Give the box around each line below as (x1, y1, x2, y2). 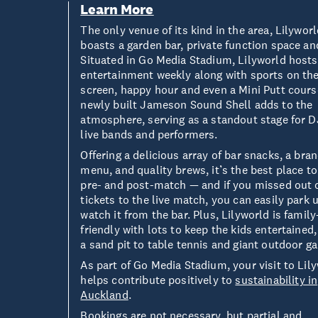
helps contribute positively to (80, 273, 236, 287)
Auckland (80, 287, 128, 302)
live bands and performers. (80, 127, 218, 141)
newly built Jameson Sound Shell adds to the (80, 97, 313, 111)
